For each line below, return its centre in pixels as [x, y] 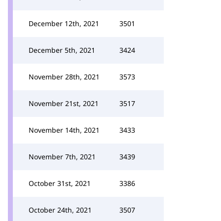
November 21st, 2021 [64, 103]
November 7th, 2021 [62, 157]
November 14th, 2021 [64, 130]
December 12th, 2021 [64, 23]
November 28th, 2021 [64, 77]
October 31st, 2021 [60, 183]
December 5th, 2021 [62, 50]
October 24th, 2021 [60, 210]
